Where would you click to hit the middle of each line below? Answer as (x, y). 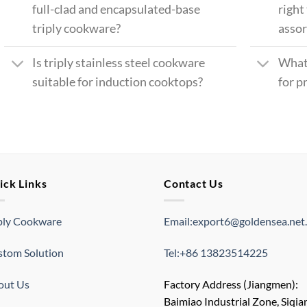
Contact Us (194, 184)
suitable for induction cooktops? (117, 82)
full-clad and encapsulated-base (116, 10)
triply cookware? (76, 29)
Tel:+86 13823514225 (216, 252)
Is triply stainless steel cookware (118, 63)
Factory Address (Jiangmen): (231, 284)
